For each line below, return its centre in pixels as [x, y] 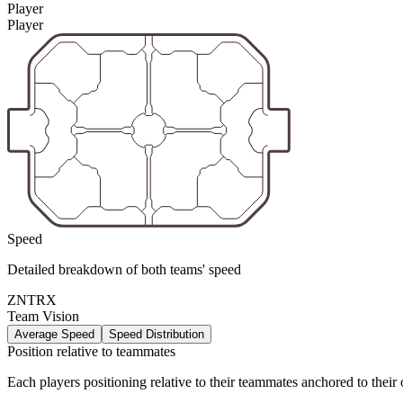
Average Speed [54, 335]
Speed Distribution [157, 335]
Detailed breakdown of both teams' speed [124, 270]
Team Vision [43, 317]
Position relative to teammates [91, 352]
